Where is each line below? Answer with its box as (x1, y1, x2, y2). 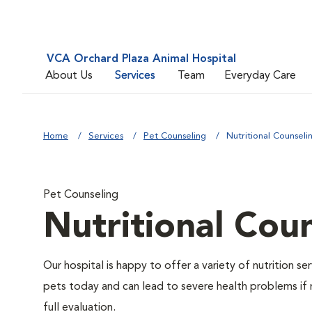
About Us (45, 70, 93, 81)
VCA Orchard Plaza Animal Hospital (47, 54, 236, 65)
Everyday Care (224, 70, 296, 81)
